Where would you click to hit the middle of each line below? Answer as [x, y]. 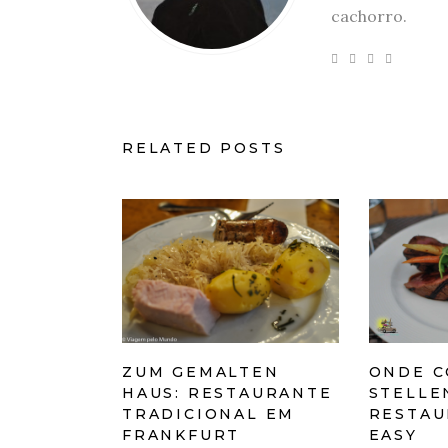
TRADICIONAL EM [209, 413]
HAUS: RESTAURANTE [227, 392]
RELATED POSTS [204, 147]
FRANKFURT [181, 434]
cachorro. [369, 15]
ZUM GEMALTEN [201, 371]
